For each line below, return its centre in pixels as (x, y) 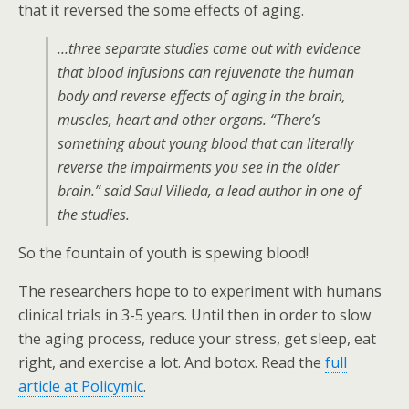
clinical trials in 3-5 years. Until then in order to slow (194, 315)
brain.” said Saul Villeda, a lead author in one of (209, 191)
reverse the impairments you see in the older (198, 167)
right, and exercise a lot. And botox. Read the (172, 362)
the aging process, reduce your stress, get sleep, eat (197, 339)
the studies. (94, 215)
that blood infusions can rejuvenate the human (206, 72)
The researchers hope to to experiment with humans (200, 291)
